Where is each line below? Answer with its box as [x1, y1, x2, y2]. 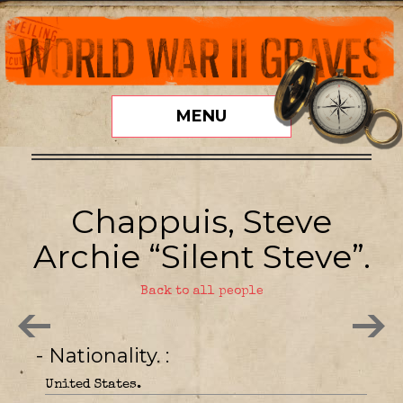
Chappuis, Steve [71, 201, 332, 241]
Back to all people [139, 284, 264, 298]
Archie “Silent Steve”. [32, 236, 371, 276]
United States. [45, 377, 141, 391]
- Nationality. [49, 343, 166, 368]
